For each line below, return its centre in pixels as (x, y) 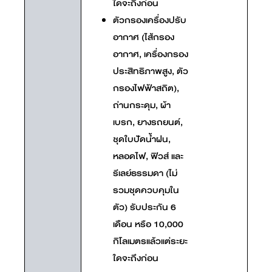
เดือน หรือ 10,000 (148, 224)
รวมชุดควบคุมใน (146, 190)
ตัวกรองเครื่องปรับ (150, 20)
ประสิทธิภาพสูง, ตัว (151, 71)
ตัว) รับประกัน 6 (144, 207)
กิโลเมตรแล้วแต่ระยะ (150, 241)
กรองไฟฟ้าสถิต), (146, 88)
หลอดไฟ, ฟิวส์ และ (148, 156)
